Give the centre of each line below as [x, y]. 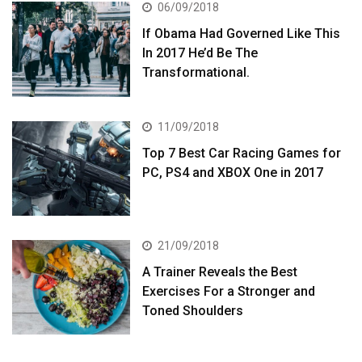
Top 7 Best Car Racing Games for [242, 153]
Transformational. [196, 73]
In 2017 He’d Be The [200, 53]
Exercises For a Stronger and [229, 291]
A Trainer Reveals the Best [220, 271]
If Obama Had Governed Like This [242, 34]
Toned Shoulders [193, 310]
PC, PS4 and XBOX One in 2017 [233, 172]
